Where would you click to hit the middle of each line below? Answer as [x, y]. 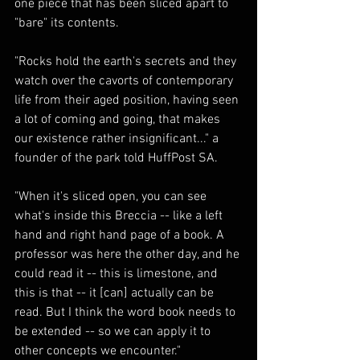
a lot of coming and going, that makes [119, 120]
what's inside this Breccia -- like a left [120, 217]
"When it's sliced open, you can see [112, 197]
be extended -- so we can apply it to [114, 332]
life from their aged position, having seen [128, 101]
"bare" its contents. [67, 24]
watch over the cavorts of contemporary [125, 82]
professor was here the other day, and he [129, 255]
